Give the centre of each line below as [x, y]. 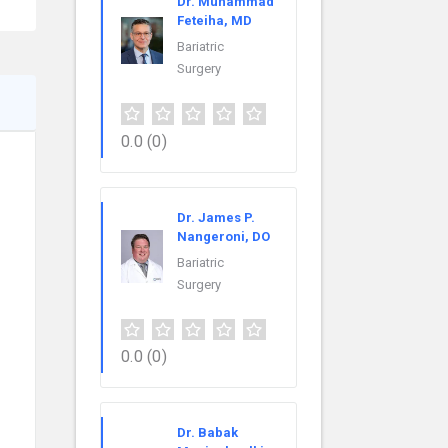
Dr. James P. [216, 217]
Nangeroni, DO [223, 236]
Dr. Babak [207, 433]
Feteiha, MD [214, 20]
